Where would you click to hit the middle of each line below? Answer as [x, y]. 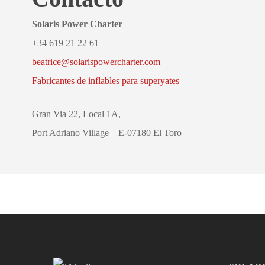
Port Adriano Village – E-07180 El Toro [106, 133]
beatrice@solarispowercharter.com [96, 62]
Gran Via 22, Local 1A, [76, 114]
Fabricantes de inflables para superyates [105, 81]
